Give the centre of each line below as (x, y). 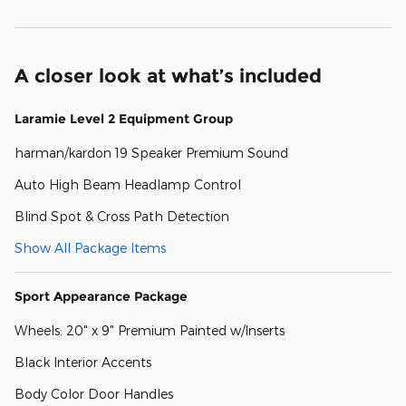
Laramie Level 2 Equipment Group (124, 118)
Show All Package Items (90, 247)
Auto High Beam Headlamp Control (128, 184)
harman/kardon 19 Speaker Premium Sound (151, 152)
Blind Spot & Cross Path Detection (122, 216)
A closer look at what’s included (168, 75)
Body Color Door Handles (94, 393)
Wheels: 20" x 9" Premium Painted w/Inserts (150, 330)
